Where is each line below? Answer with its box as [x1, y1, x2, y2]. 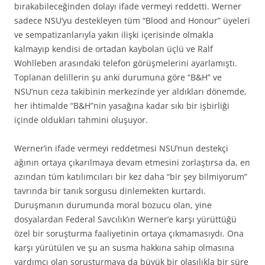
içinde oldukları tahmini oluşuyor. [14, 114, 148, 125]
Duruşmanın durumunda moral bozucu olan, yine [14, 199, 212, 211]
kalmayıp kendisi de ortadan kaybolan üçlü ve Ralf [14, 43, 213, 54]
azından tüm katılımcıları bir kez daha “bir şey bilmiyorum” [14, 171, 247, 182]
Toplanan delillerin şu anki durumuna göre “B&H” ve [14, 72, 222, 83]
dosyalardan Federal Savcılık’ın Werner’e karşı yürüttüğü [14, 214, 237, 225]
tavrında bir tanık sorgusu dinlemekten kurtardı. [14, 185, 206, 196]
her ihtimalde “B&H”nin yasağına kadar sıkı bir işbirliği [14, 100, 230, 111]
